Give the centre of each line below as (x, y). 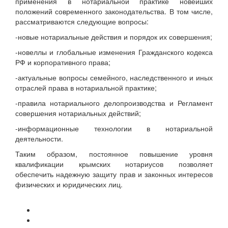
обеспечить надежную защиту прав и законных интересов (114, 174)
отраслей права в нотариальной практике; (86, 88)
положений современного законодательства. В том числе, (114, 11)
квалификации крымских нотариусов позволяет (114, 164)
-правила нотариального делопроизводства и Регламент (114, 103)
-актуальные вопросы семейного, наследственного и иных (114, 78)
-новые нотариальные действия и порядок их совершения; (114, 37)
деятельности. (39, 139)
